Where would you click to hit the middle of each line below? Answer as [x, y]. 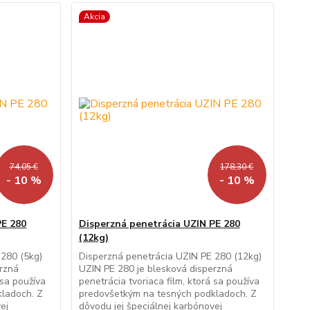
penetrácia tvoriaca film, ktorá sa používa [169, 282]
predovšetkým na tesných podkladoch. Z [167, 294]
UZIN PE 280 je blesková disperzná [155, 269]
